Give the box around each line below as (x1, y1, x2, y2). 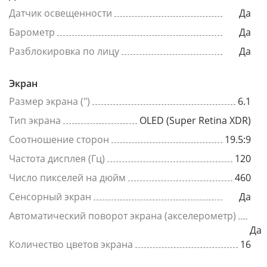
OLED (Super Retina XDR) (139, 114, 251, 127)
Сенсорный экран (9, 190, 91, 203)
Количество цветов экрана (9, 238, 133, 251)
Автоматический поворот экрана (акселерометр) (9, 209, 236, 222)
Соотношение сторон (9, 133, 109, 146)
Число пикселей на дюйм (9, 171, 126, 184)
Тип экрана (9, 114, 61, 127)
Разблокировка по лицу (9, 45, 119, 58)
